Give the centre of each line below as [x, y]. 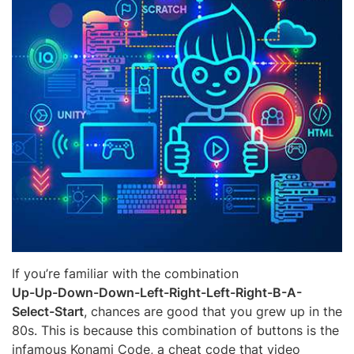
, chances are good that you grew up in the [213, 311]
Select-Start [48, 311]
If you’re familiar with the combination [125, 273]
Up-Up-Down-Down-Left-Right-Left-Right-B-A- [157, 292]
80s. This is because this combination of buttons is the [175, 330]
